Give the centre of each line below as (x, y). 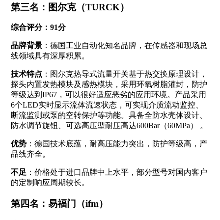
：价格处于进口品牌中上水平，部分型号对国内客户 (117, 172)
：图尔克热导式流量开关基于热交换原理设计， (124, 74)
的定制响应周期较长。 (50, 183)
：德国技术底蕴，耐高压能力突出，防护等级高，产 (117, 144)
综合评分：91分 (38, 27)
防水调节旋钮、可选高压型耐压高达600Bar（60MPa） (104, 126)
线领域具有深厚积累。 (50, 56)
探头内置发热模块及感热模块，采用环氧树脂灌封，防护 (109, 84)
